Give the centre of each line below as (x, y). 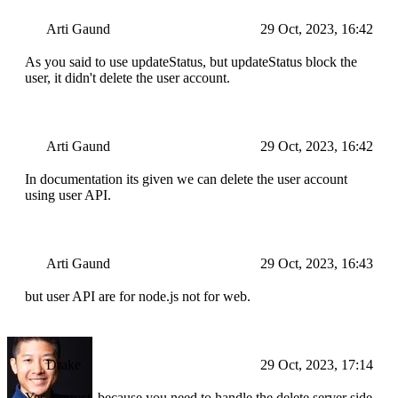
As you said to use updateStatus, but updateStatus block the (191, 62)
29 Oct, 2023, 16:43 (317, 264)
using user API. (68, 195)
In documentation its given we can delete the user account (186, 179)
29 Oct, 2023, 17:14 (317, 365)
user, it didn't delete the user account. (127, 78)
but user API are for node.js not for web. (138, 297)
